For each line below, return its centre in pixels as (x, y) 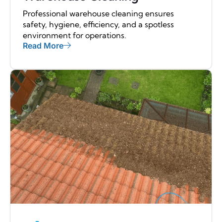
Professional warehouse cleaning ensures (98, 13)
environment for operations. (75, 35)
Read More (43, 45)
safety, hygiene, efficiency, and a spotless (98, 24)
